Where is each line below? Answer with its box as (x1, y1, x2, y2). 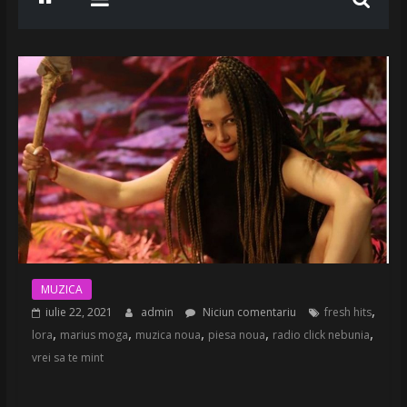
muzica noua (134, 326, 201, 342)
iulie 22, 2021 (45, 303, 113, 320)
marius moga (59, 326, 128, 342)
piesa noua (207, 326, 265, 342)
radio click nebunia (272, 326, 370, 342)
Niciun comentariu (199, 303, 296, 320)
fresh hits (323, 303, 372, 320)
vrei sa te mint (31, 349, 104, 365)
